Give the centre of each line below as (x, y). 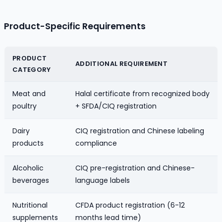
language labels (103, 180)
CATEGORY (32, 69)
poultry (25, 106)
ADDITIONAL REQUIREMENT (122, 63)
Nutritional (30, 205)
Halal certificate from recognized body (142, 93)
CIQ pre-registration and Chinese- (135, 168)
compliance (96, 143)
